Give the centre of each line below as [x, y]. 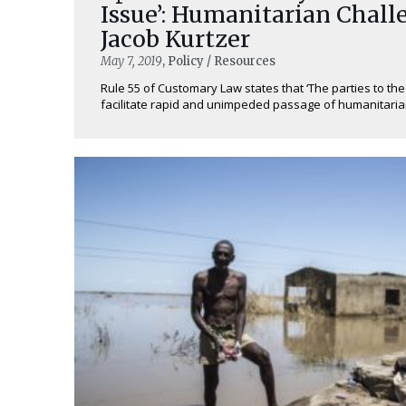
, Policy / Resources [218, 61]
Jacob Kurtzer [175, 39]
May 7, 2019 [131, 61]
